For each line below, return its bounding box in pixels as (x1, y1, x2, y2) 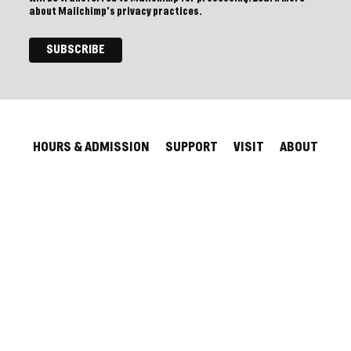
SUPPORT (165, 140, 218, 154)
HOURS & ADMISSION (33, 140, 150, 154)
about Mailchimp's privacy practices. (29, 5, 202, 17)
